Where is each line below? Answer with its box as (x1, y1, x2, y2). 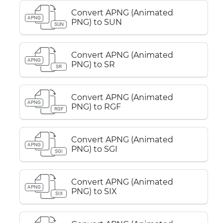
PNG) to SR (71, 60, 115, 69)
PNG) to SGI (71, 144, 117, 154)
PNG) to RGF (71, 102, 121, 111)
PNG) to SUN (71, 17, 122, 27)
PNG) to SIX (71, 187, 117, 196)
